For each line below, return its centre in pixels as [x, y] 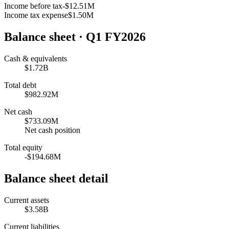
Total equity [23, 148]
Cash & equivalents [36, 59]
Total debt [20, 85]
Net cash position [52, 130]
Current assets [27, 200]
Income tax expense [36, 15]
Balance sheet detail [56, 178]
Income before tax [33, 6]
